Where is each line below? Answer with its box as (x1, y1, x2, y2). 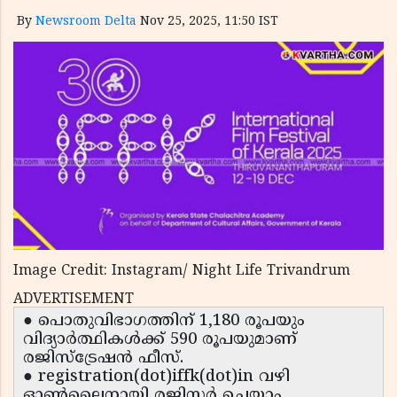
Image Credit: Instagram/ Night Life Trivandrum (13, 262, 350, 281)
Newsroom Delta (35, 14, 136, 29)
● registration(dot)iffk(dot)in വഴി (23, 367, 290, 388)
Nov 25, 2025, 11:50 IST (140, 14, 278, 29)
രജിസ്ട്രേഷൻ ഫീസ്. (23, 348, 183, 370)
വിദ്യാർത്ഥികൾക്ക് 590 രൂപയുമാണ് (23, 330, 297, 351)
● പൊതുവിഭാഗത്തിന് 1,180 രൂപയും (23, 311, 305, 332)
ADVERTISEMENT (13, 291, 134, 309)
